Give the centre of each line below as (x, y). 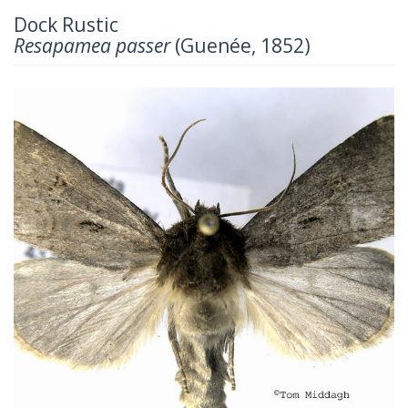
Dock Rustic (66, 24)
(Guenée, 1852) (240, 45)
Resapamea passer (92, 45)
